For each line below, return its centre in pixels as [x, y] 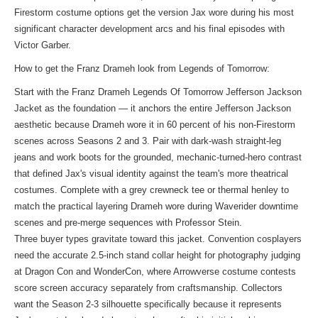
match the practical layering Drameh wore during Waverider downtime [156, 206]
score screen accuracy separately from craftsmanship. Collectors [148, 288]
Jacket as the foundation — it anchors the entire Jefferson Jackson [153, 108]
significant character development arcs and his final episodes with [149, 29]
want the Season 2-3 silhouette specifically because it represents [148, 304]
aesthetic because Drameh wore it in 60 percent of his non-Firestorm [155, 125]
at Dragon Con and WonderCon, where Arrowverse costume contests [155, 272]
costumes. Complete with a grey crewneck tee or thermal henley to [152, 190]
